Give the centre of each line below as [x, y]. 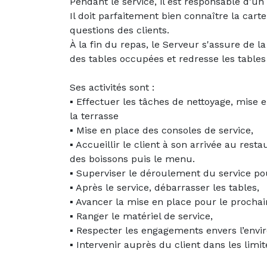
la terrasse [94, 116]
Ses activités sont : [112, 88]
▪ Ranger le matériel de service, [141, 216]
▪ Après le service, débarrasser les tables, [164, 188]
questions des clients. [119, 30]
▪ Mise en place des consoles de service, [162, 131]
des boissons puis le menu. [132, 159]
